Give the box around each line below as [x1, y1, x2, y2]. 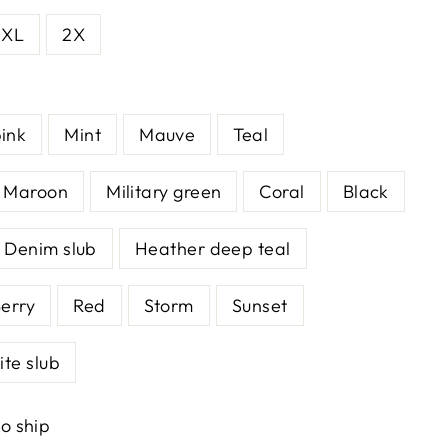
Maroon [3, 180, 69, 203]
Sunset [231, 294, 288, 317]
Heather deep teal [134, 237, 291, 260]
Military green [106, 180, 222, 203]
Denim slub [4, 237, 97, 260]
